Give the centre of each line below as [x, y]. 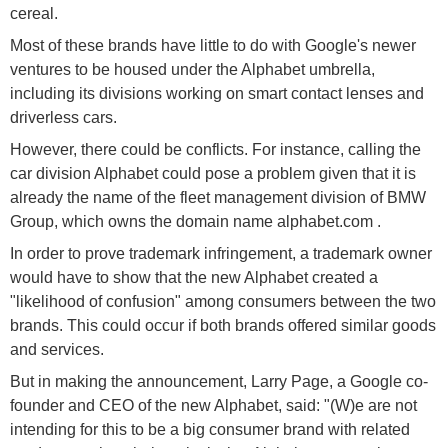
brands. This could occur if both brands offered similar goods [223, 325]
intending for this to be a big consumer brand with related [210, 429]
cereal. [34, 13]
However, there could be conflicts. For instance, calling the [215, 149]
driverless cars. [63, 117]
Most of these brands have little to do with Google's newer [213, 45]
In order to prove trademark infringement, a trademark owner [221, 253]
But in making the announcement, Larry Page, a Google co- [219, 381]
